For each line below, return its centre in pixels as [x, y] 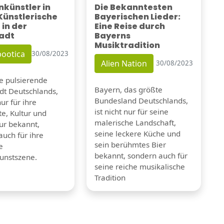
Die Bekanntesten [133, 7]
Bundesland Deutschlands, [141, 100]
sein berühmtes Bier [130, 144]
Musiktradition [127, 45]
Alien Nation [124, 63]
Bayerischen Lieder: [137, 16]
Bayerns [112, 35]
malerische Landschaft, [135, 122]
